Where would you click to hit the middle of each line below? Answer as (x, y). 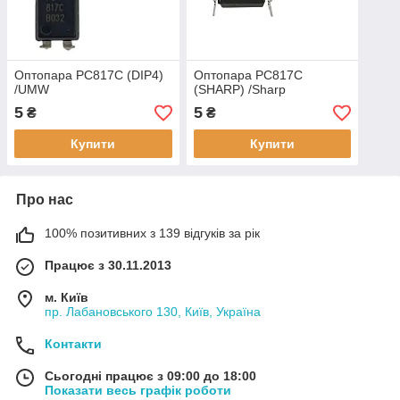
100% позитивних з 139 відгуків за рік (152, 233)
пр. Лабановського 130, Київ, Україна (153, 312)
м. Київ (67, 298)
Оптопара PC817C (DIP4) (89, 75)
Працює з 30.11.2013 (108, 266)
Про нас (45, 200)
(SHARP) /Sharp (239, 90)
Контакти (73, 344)
